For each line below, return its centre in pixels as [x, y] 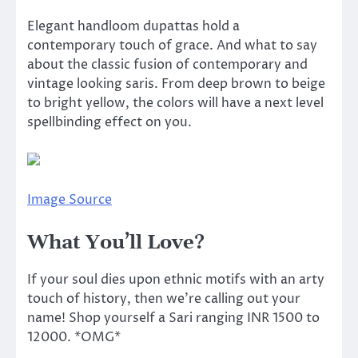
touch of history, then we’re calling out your [164, 298]
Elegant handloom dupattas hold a [133, 27]
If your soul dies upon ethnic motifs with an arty [176, 279]
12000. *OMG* [74, 337]
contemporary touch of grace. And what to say [172, 46]
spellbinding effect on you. [109, 123]
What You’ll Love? [116, 243]
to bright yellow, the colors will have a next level [175, 103]
